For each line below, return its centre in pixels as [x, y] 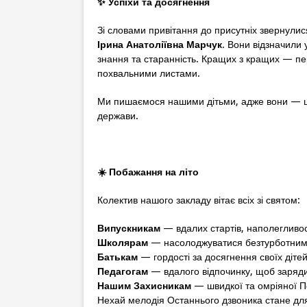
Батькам [118, 257]
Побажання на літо [152, 172]
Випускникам [129, 228]
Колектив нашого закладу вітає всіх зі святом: [199, 200]
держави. [118, 115]
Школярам [123, 242]
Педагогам [123, 271]
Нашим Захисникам [144, 285]
